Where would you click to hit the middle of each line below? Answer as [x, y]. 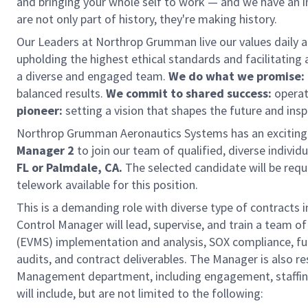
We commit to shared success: [189, 93]
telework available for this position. [107, 185]
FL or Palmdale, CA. [71, 167]
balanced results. [61, 93]
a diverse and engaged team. [92, 76]
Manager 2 [45, 150]
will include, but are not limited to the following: [140, 293]
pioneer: [40, 110]
